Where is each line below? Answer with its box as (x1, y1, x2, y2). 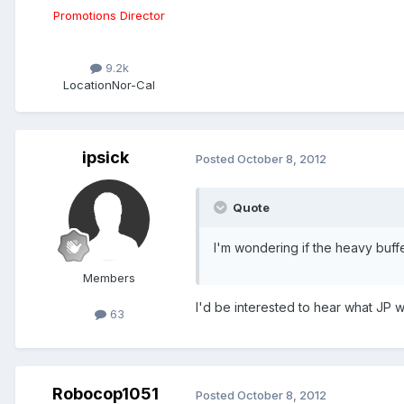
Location (63, 78, 112, 93)
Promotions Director (53, 8, 165, 23)
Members (83, 271, 135, 286)
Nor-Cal (112, 78, 155, 93)
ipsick (82, 148, 129, 168)
